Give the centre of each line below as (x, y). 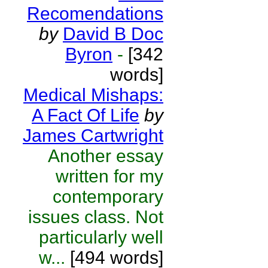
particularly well (101, 237)
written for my (109, 176)
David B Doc (113, 34)
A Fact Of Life (86, 115)
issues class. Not (96, 217)
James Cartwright (93, 135)
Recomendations (95, 13)
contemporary (108, 197)
